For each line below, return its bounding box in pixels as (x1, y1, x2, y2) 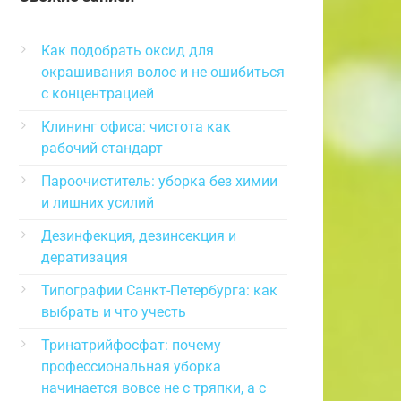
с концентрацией (41, 85, 154, 102)
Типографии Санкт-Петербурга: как (41, 282, 277, 299)
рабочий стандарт (41, 140, 163, 157)
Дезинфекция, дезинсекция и (41, 227, 236, 244)
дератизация (41, 249, 128, 266)
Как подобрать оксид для (41, 42, 214, 59)
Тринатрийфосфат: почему (41, 337, 221, 354)
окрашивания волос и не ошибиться (41, 64, 285, 81)
